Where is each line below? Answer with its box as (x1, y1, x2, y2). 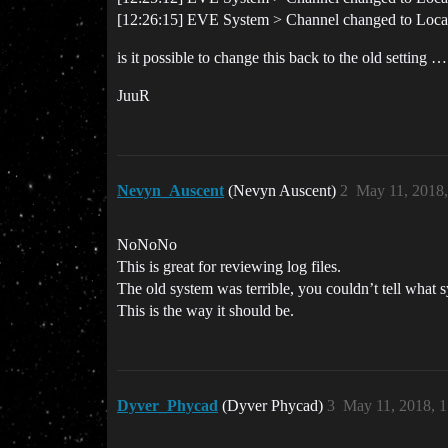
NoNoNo (117, 236, 177, 253)
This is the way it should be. (117, 302, 294, 319)
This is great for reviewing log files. (117, 258, 341, 275)
